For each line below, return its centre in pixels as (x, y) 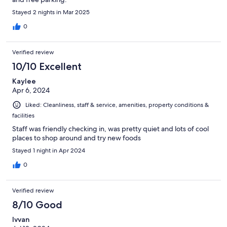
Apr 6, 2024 (31, 90)
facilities (23, 116)
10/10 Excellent (47, 67)
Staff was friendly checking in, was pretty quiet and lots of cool (110, 129)
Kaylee (24, 81)
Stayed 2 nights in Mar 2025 (51, 12)
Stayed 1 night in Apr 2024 (49, 151)
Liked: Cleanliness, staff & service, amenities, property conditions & (117, 105)
